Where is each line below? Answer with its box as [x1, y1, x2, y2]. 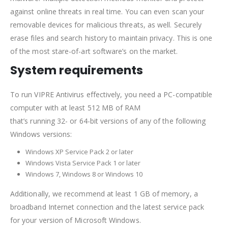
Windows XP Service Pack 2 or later [25, 147, 133, 157]
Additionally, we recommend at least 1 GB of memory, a [10, 189, 198, 199]
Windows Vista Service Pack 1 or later [25, 158, 140, 168]
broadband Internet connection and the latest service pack [10, 202, 204, 212]
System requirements [10, 62, 143, 79]
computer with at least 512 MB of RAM [10, 103, 141, 113]
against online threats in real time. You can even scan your [10, 7, 205, 17]
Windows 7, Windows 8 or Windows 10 [25, 169, 142, 179]
